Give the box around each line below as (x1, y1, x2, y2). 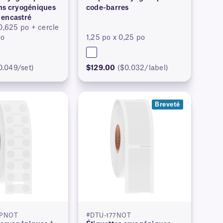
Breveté (155, 102, 180, 108)
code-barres (86, 4, 129, 12)
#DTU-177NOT (86, 213, 131, 219)
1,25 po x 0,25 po (86, 34, 145, 42)
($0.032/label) (117, 65, 169, 72)
